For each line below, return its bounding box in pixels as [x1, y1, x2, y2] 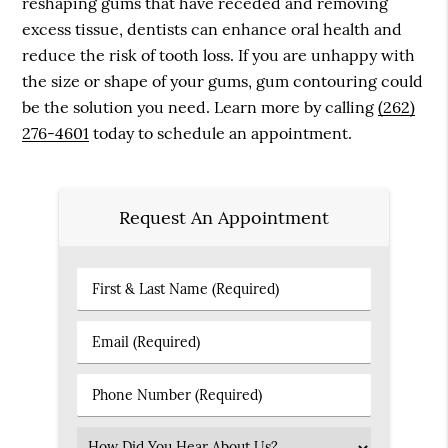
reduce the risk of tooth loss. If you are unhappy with [22, 45, 416, 66]
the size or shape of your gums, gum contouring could [22, 71, 424, 92]
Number [86, 405, 140, 424]
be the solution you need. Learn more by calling [22, 97, 379, 118]
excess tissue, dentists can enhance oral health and [22, 19, 403, 40]
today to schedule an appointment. [89, 123, 353, 144]
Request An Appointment [119, 205, 329, 229]
